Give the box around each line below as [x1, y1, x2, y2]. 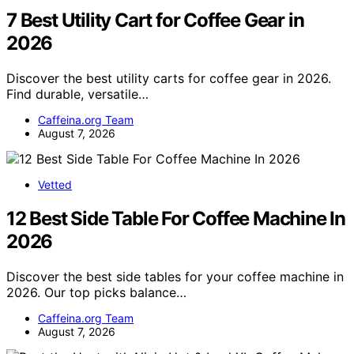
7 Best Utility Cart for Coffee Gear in [6, 9, 304, 32]
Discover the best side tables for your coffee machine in [6, 268, 344, 284]
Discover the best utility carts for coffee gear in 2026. [6, 70, 331, 87]
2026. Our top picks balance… [6, 284, 186, 300]
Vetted [38, 178, 72, 192]
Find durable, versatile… [6, 86, 149, 103]
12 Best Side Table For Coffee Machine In [6, 207, 345, 231]
